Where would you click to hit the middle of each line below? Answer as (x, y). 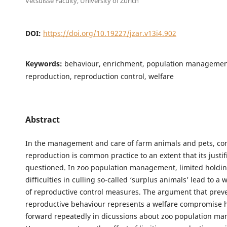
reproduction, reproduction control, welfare (99, 76)
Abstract (42, 119)
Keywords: (45, 63)
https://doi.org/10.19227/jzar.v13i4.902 (109, 33)
